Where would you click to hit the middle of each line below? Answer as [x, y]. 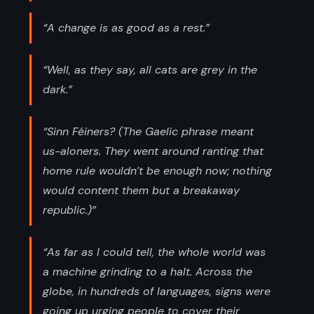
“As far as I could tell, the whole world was [154, 252]
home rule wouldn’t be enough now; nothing [157, 170]
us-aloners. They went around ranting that [153, 151]
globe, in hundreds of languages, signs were [157, 291]
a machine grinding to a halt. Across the [148, 271]
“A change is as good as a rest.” [126, 27]
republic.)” [69, 210]
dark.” [57, 89]
